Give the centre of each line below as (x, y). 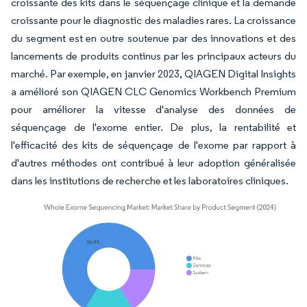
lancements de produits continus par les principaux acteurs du (153, 56)
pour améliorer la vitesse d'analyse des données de (153, 110)
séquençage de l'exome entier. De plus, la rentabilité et (153, 127)
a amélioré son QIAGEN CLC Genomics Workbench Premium (153, 92)
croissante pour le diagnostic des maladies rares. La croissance (153, 21)
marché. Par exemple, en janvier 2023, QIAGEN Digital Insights (153, 74)
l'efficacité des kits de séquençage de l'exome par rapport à (153, 145)
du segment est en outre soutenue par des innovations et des (153, 38)
